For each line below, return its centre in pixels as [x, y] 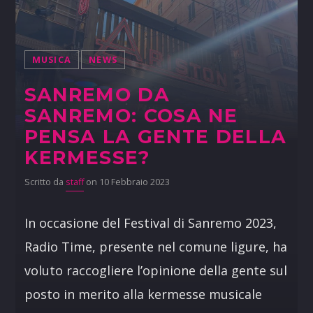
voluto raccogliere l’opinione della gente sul [155, 270]
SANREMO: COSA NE [131, 115]
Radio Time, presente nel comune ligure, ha [155, 246]
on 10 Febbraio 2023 [126, 182]
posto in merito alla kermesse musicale [143, 294]
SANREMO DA [97, 94]
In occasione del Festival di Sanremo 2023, [150, 223]
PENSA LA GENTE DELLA [155, 136]
